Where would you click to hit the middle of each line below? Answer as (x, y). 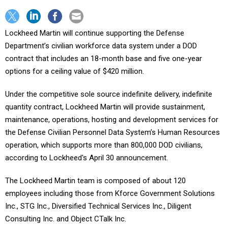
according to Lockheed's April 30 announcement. (87, 158)
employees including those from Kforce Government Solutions (110, 193)
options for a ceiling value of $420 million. (75, 71)
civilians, (189, 145)
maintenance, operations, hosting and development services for (112, 120)
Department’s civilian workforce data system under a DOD (101, 46)
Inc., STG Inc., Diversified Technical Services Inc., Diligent (98, 206)
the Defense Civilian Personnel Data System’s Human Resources (112, 132)
